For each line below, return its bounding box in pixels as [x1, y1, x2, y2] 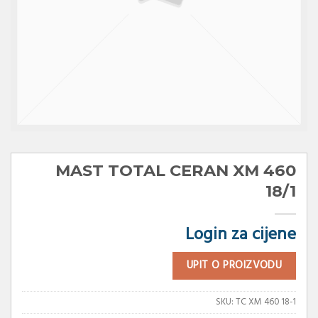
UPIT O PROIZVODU [186, 257, 283, 274]
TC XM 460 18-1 [236, 295, 296, 309]
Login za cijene [185, 221, 296, 248]
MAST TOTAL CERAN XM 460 [55, 160, 296, 180]
